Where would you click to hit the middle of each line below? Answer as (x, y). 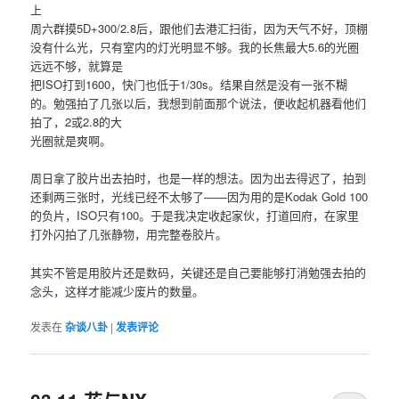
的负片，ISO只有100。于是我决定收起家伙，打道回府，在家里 (195, 216)
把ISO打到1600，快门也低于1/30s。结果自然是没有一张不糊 (189, 85)
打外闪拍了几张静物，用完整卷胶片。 (129, 234)
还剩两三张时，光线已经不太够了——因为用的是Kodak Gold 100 (199, 197)
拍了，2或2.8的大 (77, 122)
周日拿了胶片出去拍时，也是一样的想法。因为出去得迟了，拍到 (199, 178)
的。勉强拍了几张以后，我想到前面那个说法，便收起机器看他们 (199, 103)
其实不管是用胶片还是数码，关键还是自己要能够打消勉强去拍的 (199, 272)
